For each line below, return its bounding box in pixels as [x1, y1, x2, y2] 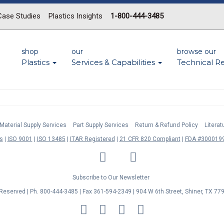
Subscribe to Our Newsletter [72, 174, 149, 181]
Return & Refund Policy [134, 121, 198, 128]
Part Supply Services [72, 121, 128, 128]
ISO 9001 [7, 135, 32, 142]
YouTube [136, 148, 160, 155]
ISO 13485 [36, 135, 65, 142]
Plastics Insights [48, 11, 102, 20]
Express [143, 209, 166, 216]
